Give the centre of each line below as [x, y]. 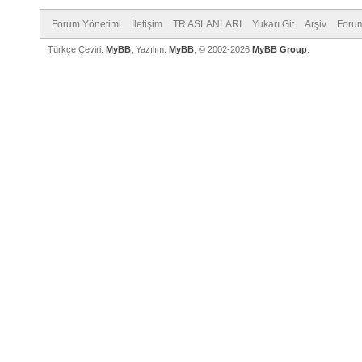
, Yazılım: [150, 49]
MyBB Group [280, 49]
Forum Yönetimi [86, 24]
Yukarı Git [273, 24]
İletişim [147, 24]
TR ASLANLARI [207, 24]
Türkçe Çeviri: [77, 49]
